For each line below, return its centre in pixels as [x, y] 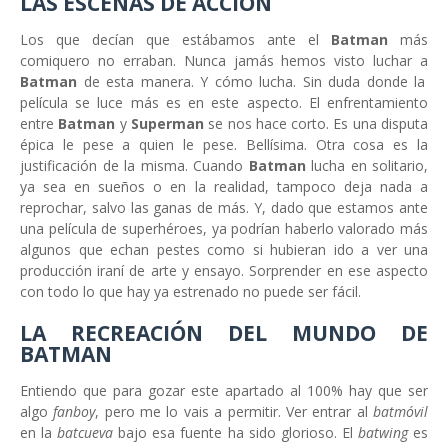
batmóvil [401, 412]
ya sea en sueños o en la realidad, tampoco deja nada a [224, 187]
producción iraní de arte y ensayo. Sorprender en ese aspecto [224, 271]
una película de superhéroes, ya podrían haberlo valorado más [224, 229]
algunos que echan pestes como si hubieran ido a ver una [224, 250]
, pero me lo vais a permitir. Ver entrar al [234, 412]
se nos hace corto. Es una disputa [318, 124]
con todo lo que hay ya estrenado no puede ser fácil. [190, 292]
